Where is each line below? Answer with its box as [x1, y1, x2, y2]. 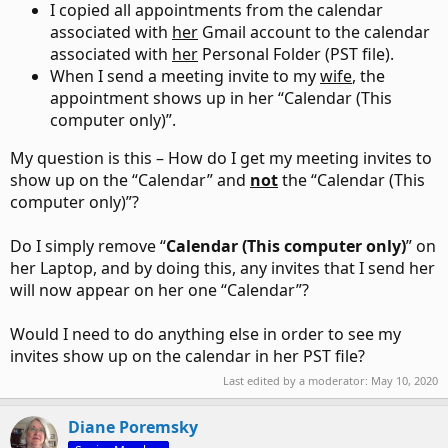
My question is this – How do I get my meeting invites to [10, 147, 432, 170]
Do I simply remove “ [10, 235, 166, 258]
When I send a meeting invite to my [50, 65, 320, 88]
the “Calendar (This [278, 169, 425, 192]
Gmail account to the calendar [198, 21, 430, 44]
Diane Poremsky [68, 415, 198, 438]
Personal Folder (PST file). [198, 43, 394, 66]
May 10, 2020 [371, 372, 438, 388]
